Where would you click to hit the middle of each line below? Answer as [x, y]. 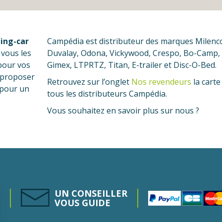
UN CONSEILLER [91, 194]
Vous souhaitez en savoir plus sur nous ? [124, 111]
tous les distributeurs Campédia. [107, 94]
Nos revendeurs [161, 82]
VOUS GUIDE [82, 203]
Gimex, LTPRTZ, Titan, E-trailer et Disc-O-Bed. [132, 65]
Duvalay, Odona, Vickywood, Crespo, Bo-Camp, [133, 53]
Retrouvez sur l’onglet [89, 82]
